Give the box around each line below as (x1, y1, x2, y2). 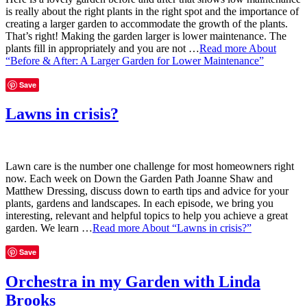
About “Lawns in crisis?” (142, 222, 251, 234)
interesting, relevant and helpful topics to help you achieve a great (5, 210, 288, 222)
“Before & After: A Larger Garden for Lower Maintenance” (5, 54, 264, 66)
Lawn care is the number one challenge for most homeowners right (5, 160, 294, 173)
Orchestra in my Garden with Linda (5, 273, 260, 291)
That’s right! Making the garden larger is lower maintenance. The (5, 29, 286, 42)
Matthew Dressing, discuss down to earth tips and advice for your (5, 185, 288, 197)
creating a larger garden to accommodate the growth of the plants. (5, 17, 288, 29)
